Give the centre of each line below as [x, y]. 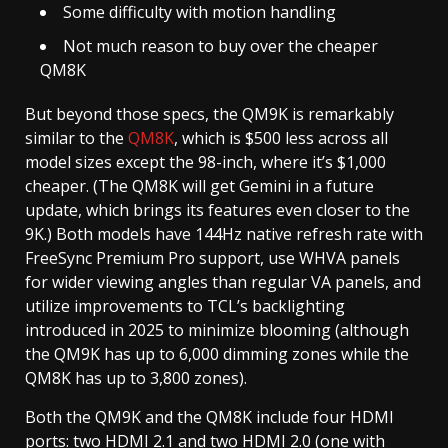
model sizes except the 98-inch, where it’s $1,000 [205, 161]
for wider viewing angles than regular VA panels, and [223, 281]
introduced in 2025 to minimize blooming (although [217, 329]
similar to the [76, 137]
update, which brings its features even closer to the [217, 209]
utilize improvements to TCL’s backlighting [185, 305]
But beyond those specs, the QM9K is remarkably [209, 113]
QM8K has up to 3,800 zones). [136, 377]
